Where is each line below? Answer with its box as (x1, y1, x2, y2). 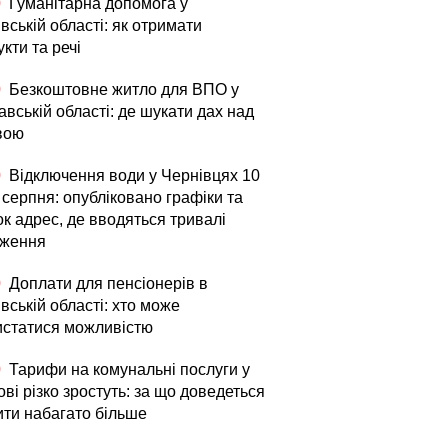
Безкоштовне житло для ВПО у (5, 81, 239, 98)
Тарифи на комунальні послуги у (5, 361, 250, 378)
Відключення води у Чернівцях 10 (5, 167, 260, 184)
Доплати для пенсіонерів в (5, 275, 208, 292)
